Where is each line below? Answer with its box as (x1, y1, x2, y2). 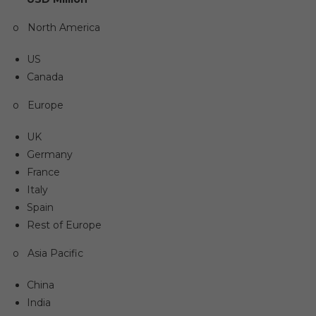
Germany (26, 147, 73, 161)
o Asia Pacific (12, 246, 83, 260)
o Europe (12, 98, 63, 111)
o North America (12, 20, 100, 34)
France (26, 165, 60, 178)
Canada (26, 70, 63, 83)
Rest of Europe (26, 218, 102, 231)
